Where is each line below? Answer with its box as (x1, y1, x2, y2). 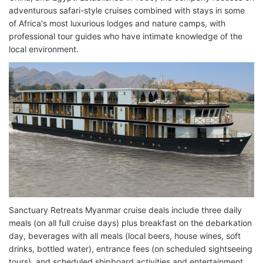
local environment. (9, 43, 79, 54)
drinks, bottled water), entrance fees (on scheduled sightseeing (9, 243, 252, 254)
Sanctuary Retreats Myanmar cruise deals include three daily (9, 204, 242, 215)
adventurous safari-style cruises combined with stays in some (9, 5, 245, 15)
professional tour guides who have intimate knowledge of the (9, 31, 242, 41)
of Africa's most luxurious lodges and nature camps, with (9, 18, 225, 28)
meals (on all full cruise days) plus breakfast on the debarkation (9, 217, 252, 228)
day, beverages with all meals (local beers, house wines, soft (9, 230, 241, 241)
